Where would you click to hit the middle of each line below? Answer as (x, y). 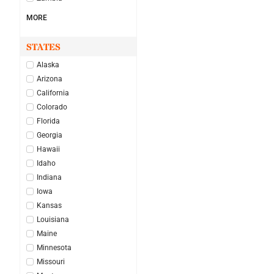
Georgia (50, 135)
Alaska (48, 65)
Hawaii (48, 149)
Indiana (49, 177)
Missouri (51, 261)
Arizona (50, 79)
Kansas (49, 205)
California (53, 93)
